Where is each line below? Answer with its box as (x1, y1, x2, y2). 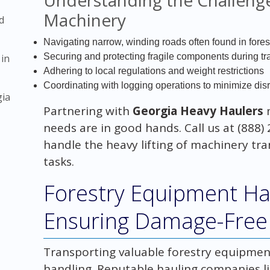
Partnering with (43, 102, 133, 119)
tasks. (43, 153, 74, 169)
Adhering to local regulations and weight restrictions (43, 65, 264, 76)
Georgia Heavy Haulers (132, 102, 263, 119)
